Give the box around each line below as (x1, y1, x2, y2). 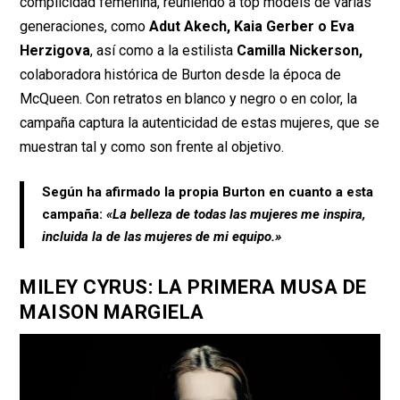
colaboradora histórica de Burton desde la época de (20, 65, 342, 83)
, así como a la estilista (90, 41, 237, 59)
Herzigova (20, 41, 91, 59)
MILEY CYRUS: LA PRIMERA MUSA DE (20, 276, 367, 299)
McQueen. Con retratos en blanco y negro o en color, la (20, 89, 358, 107)
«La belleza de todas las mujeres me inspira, (106, 206, 367, 223)
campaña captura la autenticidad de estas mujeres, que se (20, 113, 380, 131)
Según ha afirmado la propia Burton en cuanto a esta (42, 184, 374, 201)
